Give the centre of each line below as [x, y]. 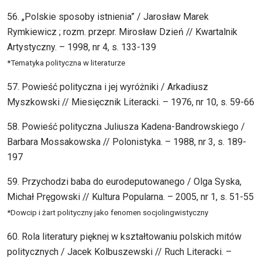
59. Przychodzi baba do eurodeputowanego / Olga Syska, [124, 182]
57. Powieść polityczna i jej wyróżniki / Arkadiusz [108, 87]
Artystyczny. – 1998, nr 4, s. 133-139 [82, 47]
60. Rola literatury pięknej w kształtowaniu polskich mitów [124, 237]
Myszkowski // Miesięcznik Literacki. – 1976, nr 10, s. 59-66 [131, 102]
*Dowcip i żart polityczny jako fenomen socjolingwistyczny [108, 213]
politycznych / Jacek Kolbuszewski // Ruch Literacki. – [119, 252]
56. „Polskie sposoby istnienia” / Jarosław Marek [108, 17]
